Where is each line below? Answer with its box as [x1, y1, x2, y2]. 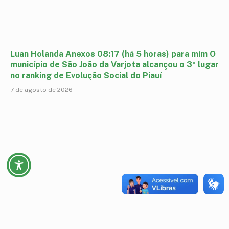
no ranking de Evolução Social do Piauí [10, 71, 162, 81]
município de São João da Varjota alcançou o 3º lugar [10, 60, 219, 70]
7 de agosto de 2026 [10, 86, 73, 94]
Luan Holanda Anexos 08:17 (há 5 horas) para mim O [10, 49, 216, 59]
